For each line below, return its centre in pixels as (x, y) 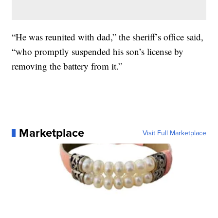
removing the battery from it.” (67, 66)
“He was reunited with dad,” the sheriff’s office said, (108, 37)
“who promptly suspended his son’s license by (98, 51)
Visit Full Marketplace (174, 133)
